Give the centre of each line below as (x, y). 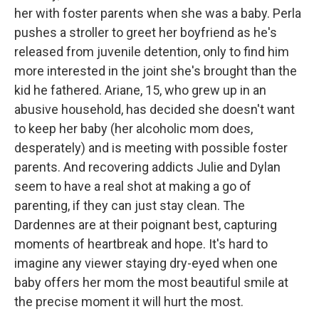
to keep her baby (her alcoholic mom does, (134, 129)
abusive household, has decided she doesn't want (155, 109)
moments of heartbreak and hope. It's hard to (141, 244)
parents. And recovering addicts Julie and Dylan (147, 167)
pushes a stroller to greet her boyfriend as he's (146, 32)
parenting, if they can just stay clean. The (130, 205)
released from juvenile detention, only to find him (152, 52)
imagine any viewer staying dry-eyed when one (146, 263)
